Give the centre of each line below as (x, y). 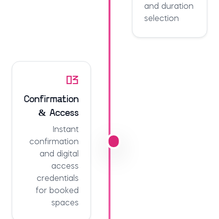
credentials (58, 179)
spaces (65, 203)
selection (161, 19)
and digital (59, 154)
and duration (169, 7)
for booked (57, 191)
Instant (66, 130)
